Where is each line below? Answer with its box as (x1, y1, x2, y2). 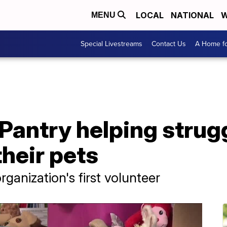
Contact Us (152, 39, 186, 49)
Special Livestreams (81, 39, 142, 49)
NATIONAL (171, 10, 214, 20)
